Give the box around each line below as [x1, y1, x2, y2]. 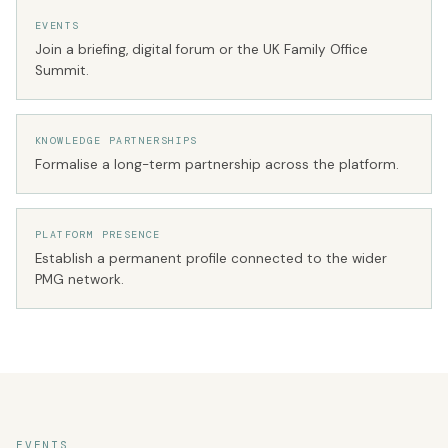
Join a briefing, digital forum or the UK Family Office [35, 41, 368, 58]
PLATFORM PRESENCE [35, 228, 161, 241]
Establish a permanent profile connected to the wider [35, 250, 387, 267]
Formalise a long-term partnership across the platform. [35, 156, 399, 173]
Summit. [35, 62, 89, 79]
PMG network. [35, 271, 124, 288]
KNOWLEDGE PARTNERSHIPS [35, 134, 198, 147]
